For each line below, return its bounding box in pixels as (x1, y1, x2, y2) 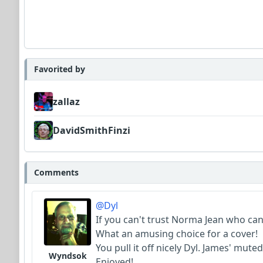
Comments (34, 166, 79, 178)
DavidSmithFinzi (53, 123, 130, 137)
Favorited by (34, 63, 85, 75)
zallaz (53, 95, 80, 108)
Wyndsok (48, 249, 87, 261)
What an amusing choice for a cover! (96, 227, 258, 240)
